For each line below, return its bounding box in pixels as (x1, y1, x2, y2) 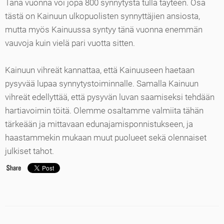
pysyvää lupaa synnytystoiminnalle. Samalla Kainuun (5, 78, 198, 88)
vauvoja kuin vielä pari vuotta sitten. (5, 38, 135, 48)
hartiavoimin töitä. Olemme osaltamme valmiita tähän (5, 105, 203, 115)
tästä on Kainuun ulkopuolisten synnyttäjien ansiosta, (5, 11, 200, 21)
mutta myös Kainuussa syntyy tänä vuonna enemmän (5, 24, 202, 34)
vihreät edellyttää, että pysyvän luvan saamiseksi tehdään (5, 92, 214, 102)
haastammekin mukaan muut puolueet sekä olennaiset (5, 132, 206, 142)
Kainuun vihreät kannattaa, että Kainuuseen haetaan (5, 65, 194, 75)
